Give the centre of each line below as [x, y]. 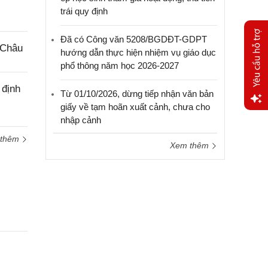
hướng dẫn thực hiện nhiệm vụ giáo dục [138, 52]
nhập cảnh [81, 120]
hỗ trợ [255, 145]
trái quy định [84, 11]
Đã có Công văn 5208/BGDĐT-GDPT [134, 39]
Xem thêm [191, 145]
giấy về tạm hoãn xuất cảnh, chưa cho [135, 107]
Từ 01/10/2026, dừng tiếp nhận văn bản [137, 94]
